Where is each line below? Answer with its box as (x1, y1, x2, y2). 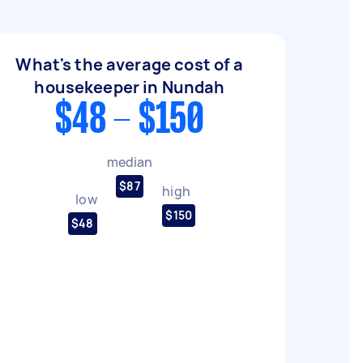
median (106, 152, 153, 171)
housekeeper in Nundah (34, 76, 225, 98)
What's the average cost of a (15, 53, 244, 75)
